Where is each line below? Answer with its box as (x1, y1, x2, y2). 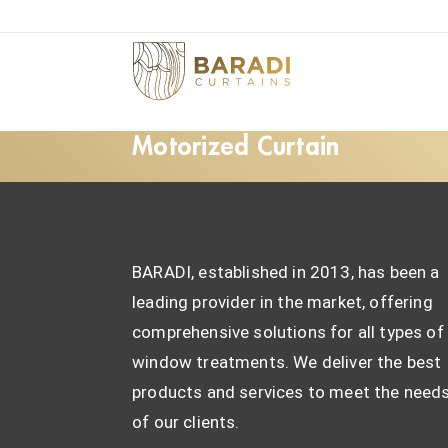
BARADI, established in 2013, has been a (132, 262, 440, 282)
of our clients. (132, 412, 240, 432)
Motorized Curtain (132, 134, 340, 159)
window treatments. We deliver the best (132, 352, 442, 372)
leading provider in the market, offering (132, 292, 433, 312)
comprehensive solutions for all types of (132, 322, 444, 342)
